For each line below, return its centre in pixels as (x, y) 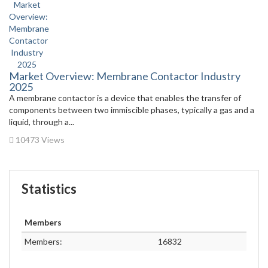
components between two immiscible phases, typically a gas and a (132, 110)
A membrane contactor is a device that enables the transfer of (125, 98)
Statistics (49, 189)
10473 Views (39, 140)
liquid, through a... (42, 122)
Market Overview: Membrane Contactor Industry (125, 76)
